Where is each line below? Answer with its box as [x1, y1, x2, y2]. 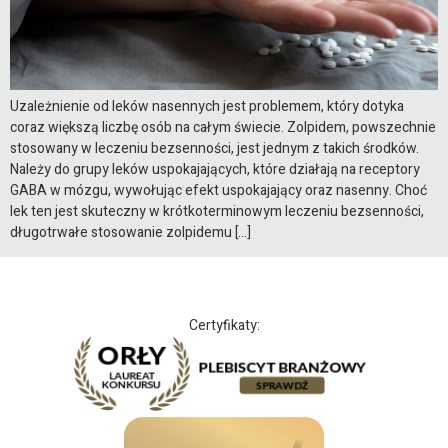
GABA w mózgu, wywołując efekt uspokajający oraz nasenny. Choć [10, 179, 427, 201]
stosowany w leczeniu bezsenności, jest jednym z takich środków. [10, 137, 419, 159]
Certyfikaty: [188, 314, 260, 336]
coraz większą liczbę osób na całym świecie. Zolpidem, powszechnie [10, 116, 436, 138]
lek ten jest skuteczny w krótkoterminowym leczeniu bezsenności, [10, 200, 424, 222]
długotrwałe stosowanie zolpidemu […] [10, 221, 251, 243]
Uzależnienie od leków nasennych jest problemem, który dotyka [10, 95, 404, 117]
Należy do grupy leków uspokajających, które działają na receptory [10, 158, 420, 180]
